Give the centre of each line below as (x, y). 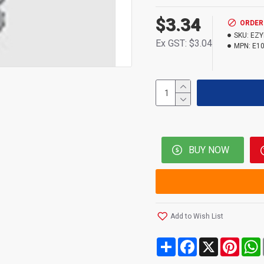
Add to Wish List (197, 216)
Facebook (217, 242)
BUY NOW (209, 150)
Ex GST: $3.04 (184, 43)
